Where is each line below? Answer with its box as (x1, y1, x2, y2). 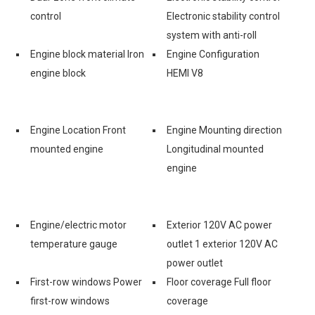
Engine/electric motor (30, 219, 127, 231)
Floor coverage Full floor (167, 276, 271, 288)
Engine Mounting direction (167, 124, 282, 136)
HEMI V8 (167, 67, 203, 79)
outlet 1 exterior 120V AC (167, 238, 278, 250)
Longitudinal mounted (167, 143, 264, 155)
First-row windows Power (30, 276, 142, 288)
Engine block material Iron (30, 48, 144, 60)
